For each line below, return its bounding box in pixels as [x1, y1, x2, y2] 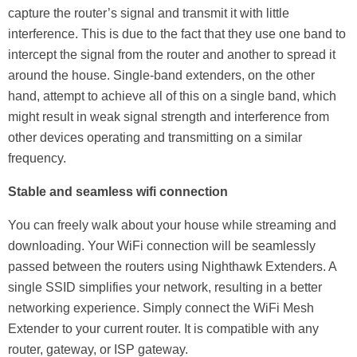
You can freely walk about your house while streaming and [8, 218, 336, 232]
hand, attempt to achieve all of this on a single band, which [8, 88, 336, 103]
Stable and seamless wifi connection [8, 184, 228, 198]
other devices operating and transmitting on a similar [8, 130, 302, 144]
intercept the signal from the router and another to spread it [8, 47, 335, 61]
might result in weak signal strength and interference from [8, 109, 329, 124]
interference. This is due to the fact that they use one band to [8, 26, 346, 41]
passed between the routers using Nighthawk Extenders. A [8, 259, 336, 273]
